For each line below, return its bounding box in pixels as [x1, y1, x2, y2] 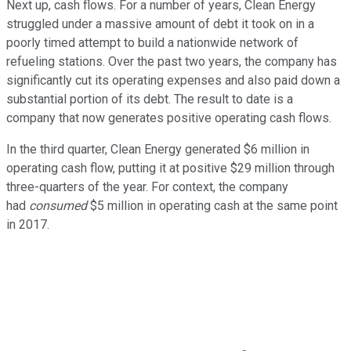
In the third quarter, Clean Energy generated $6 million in [6, 142, 309, 157]
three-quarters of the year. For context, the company [6, 179, 288, 195]
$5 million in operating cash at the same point [90, 198, 338, 214]
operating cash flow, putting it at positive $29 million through [6, 161, 335, 176]
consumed [29, 198, 90, 214]
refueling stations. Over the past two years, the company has [6, 54, 337, 70]
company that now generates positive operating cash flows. [6, 110, 335, 126]
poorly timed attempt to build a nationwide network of [6, 35, 299, 51]
